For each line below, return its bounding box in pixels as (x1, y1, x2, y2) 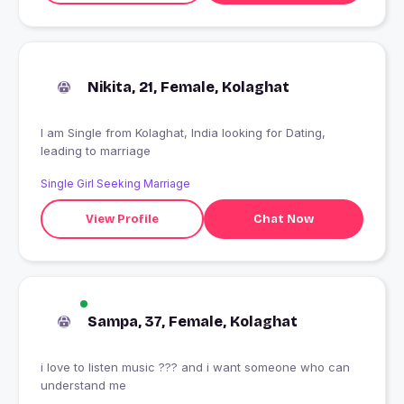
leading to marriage (41, 143, 151, 159)
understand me (41, 378, 126, 393)
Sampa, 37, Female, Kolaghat (87, 313, 298, 331)
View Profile (85, 211, 159, 226)
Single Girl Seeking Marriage (41, 177, 190, 191)
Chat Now (252, 211, 314, 226)
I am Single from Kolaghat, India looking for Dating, (41, 125, 106, 141)
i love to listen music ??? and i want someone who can (41, 360, 181, 375)
